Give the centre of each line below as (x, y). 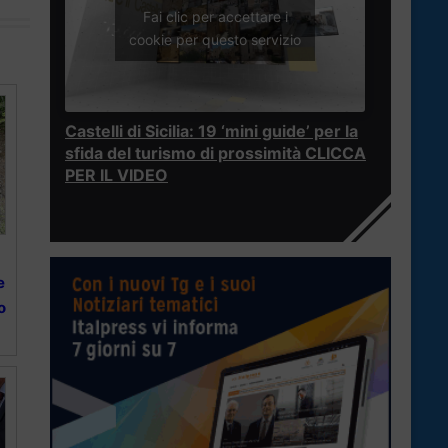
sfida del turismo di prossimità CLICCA (215, 153)
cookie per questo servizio (215, 39)
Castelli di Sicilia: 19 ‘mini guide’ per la (211, 131)
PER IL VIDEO (116, 175)
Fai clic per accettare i (215, 16)
